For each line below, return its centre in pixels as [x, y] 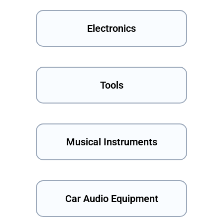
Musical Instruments [111, 142]
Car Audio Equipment [111, 199]
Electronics [111, 29]
